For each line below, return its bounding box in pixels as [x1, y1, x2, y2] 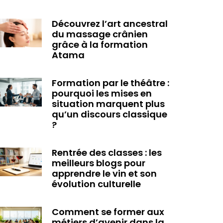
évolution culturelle [51, 178, 141, 191]
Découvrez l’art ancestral [51, 17, 168, 30]
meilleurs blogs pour [51, 157, 145, 170]
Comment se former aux [51, 206, 164, 219]
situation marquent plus [51, 98, 165, 111]
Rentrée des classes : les [51, 146, 162, 159]
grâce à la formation [51, 38, 148, 51]
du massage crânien [51, 28, 148, 41]
